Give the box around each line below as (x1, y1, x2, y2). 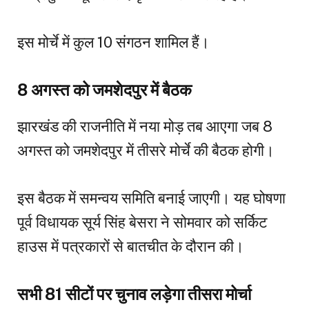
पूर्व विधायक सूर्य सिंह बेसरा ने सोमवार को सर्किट (17, 212, 268, 231)
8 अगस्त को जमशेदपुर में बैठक (17, 81, 192, 100)
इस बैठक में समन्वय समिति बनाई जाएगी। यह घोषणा (17, 188, 286, 207)
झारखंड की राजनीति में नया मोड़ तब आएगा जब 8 (17, 117, 272, 135)
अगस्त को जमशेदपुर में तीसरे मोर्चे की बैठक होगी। (17, 141, 275, 159)
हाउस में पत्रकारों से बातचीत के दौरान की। (17, 237, 244, 255)
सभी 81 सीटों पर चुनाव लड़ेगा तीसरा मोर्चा (17, 284, 251, 303)
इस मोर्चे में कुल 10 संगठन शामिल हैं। (17, 33, 210, 52)
